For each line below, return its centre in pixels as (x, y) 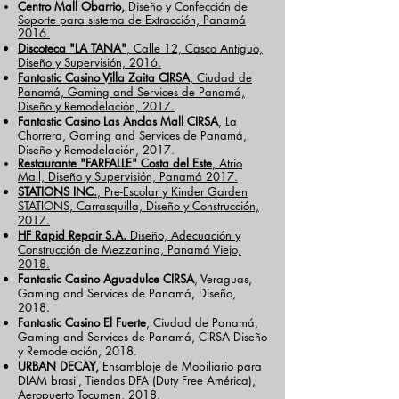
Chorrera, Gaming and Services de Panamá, (132, 135)
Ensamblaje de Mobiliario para (180, 366)
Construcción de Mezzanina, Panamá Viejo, (130, 249)
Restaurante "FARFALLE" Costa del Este (115, 163)
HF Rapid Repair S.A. (72, 235)
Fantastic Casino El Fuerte (82, 322)
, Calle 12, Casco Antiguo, (195, 48)
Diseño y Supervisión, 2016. (90, 62)
